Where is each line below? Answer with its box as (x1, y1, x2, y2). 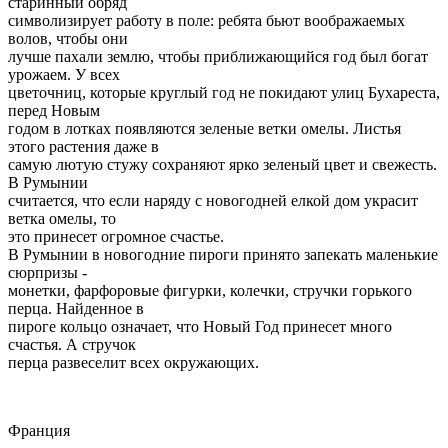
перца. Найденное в (8, 299, 144, 317)
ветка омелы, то (8, 209, 116, 227)
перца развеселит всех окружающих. (8, 353, 259, 371)
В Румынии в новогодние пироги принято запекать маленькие (8, 245, 438, 263)
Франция (8, 421, 70, 439)
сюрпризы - (8, 263, 87, 281)
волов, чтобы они (8, 29, 128, 47)
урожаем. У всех (8, 65, 120, 83)
